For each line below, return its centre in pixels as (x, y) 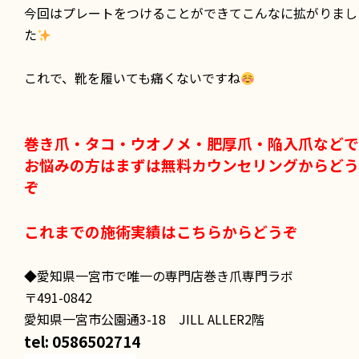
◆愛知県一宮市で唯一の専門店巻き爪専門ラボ (159, 275)
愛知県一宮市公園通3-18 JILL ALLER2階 (144, 319)
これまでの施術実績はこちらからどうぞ (161, 231)
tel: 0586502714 (82, 341)
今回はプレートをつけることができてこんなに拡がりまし (191, 12)
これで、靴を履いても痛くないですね (132, 77)
